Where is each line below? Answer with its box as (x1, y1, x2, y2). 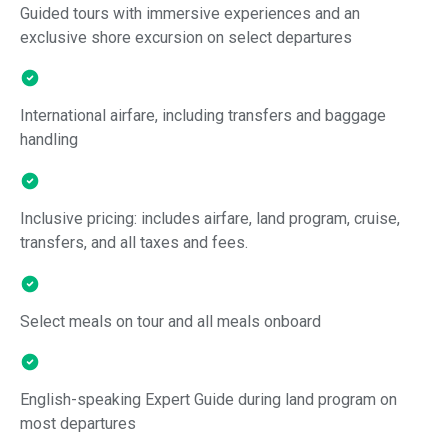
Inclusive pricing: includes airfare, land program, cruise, (20, 208, 400, 228)
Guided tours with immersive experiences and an (20, 3, 360, 23)
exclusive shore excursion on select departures (20, 27, 352, 47)
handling (20, 130, 78, 150)
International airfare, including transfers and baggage (20, 106, 386, 126)
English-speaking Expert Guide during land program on (20, 390, 397, 410)
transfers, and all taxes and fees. (20, 232, 248, 252)
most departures (20, 414, 136, 434)
